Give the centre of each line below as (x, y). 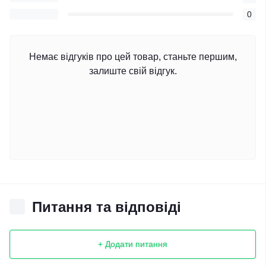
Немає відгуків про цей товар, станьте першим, (133, 56)
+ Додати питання (133, 244)
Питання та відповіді (107, 207)
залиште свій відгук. (133, 71)
